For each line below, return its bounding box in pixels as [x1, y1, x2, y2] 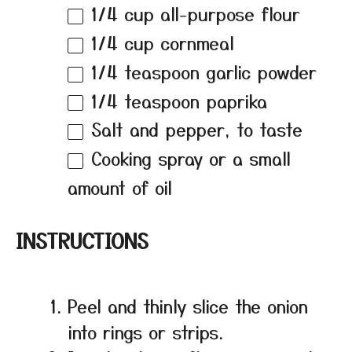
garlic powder [200, 58, 317, 84]
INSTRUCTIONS [16, 225, 148, 255]
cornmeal [154, 29, 234, 55]
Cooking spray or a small [91, 145, 291, 171]
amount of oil [68, 174, 172, 200]
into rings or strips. [68, 319, 223, 345]
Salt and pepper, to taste [91, 116, 302, 142]
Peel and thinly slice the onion [68, 293, 308, 319]
